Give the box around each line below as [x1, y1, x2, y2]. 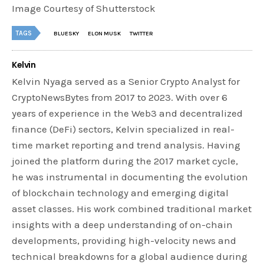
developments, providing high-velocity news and [12, 235, 237, 247]
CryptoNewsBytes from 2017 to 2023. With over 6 [12, 91, 228, 104]
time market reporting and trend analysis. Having [12, 139, 241, 151]
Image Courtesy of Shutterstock [12, 2, 156, 15]
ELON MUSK [88, 30, 121, 38]
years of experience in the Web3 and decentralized [12, 107, 243, 120]
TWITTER [130, 30, 153, 38]
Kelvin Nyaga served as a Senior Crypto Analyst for [12, 75, 240, 88]
